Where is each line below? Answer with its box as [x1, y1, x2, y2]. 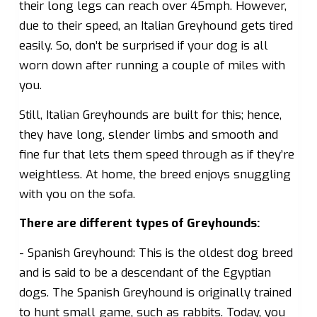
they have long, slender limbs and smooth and [18, 126, 278, 143]
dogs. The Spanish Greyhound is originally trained [18, 284, 292, 301]
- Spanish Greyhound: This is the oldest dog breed [18, 244, 293, 261]
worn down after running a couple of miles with [18, 57, 285, 74]
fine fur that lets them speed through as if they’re [18, 146, 294, 163]
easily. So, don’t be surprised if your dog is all [18, 38, 268, 54]
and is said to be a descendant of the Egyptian [18, 264, 271, 281]
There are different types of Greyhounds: [18, 215, 260, 232]
